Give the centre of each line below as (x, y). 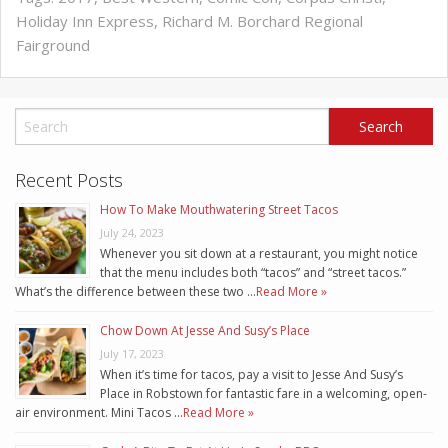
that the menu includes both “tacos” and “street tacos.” (253, 273)
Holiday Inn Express (85, 21)
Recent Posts (69, 180)
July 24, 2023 (132, 233)
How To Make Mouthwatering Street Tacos (219, 210)
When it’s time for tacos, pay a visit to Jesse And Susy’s (251, 375)
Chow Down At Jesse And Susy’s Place (205, 331)
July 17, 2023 (132, 354)
